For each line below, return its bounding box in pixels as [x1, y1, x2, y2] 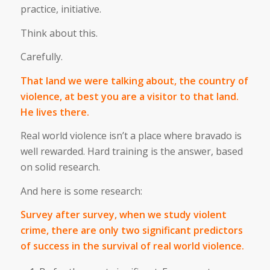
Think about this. [20, 26, 98, 40]
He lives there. [20, 105, 89, 119]
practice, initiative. [20, 2, 101, 16]
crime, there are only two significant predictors [20, 224, 243, 237]
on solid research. [20, 160, 100, 174]
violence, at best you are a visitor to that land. [20, 89, 239, 103]
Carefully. [20, 50, 63, 64]
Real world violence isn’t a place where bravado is [20, 129, 242, 143]
